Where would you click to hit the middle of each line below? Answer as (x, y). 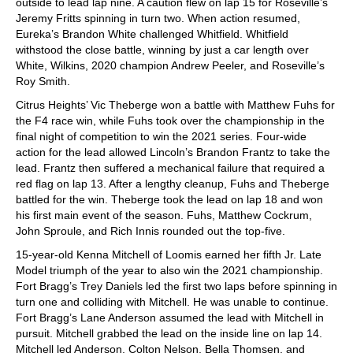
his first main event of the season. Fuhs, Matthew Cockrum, (164, 215)
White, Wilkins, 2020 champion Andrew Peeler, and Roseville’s (170, 65)
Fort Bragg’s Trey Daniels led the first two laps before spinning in (176, 286)
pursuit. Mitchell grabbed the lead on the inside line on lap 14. (169, 333)
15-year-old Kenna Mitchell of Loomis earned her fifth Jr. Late (169, 254)
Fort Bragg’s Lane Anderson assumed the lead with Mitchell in (170, 317)
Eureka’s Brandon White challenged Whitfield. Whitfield (152, 33)
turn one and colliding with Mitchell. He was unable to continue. (172, 301)
